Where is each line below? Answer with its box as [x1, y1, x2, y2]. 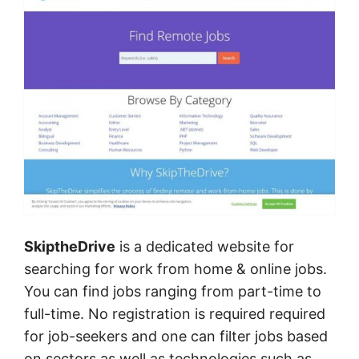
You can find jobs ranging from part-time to [24, 282, 321, 300]
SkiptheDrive [24, 237, 115, 255]
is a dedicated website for [115, 237, 294, 255]
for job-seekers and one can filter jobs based [24, 327, 328, 345]
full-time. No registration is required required [24, 305, 325, 322]
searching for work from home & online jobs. [24, 260, 327, 277]
